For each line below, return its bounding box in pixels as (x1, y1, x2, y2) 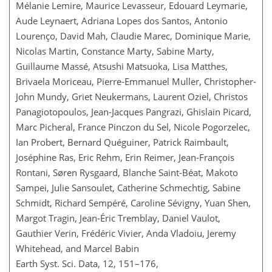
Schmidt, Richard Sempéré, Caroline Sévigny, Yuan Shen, (16, 196, 251, 209)
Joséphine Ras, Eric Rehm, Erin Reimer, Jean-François (16, 151, 234, 163)
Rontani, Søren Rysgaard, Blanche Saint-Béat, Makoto (16, 166, 238, 178)
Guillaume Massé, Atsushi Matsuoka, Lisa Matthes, (16, 59, 228, 72)
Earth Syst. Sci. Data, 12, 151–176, (16, 257, 158, 270)
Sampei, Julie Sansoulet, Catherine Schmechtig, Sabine (16, 181, 240, 194)
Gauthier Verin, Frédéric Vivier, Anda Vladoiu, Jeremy (16, 226, 236, 239)
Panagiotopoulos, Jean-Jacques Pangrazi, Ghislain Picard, (16, 105, 251, 118)
